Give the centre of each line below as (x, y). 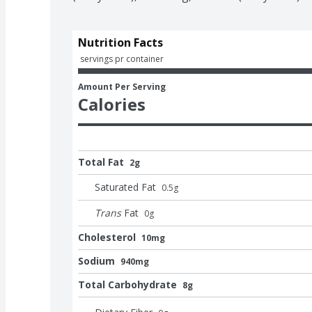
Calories (112, 104)
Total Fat (101, 162)
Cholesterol (107, 237)
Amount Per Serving (122, 86)
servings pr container (122, 58)
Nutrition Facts (120, 42)
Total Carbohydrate (127, 284)
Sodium (96, 260)
